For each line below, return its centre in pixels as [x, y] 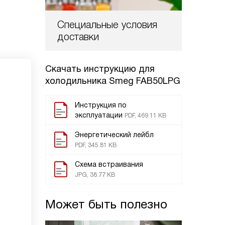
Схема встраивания [109, 164]
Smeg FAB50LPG [145, 81]
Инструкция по [101, 105]
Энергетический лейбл [114, 135]
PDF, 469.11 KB [145, 116]
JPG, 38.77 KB [95, 175]
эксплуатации [99, 115]
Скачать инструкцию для [100, 69]
